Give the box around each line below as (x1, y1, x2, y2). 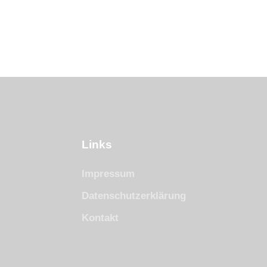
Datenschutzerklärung (82, 190, 186, 202)
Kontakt (82, 212, 119, 224)
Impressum (82, 168, 135, 180)
